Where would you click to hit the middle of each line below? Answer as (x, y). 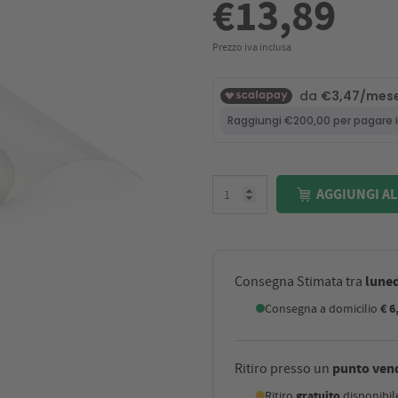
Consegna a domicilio (322, 308)
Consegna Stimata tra (300, 281)
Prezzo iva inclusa (252, 47)
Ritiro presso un (283, 369)
